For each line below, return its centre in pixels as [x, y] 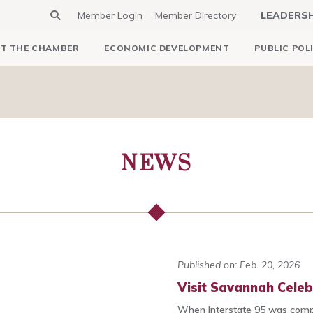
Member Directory [196, 15]
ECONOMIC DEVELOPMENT [167, 48]
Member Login [110, 15]
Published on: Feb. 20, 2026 [238, 265]
